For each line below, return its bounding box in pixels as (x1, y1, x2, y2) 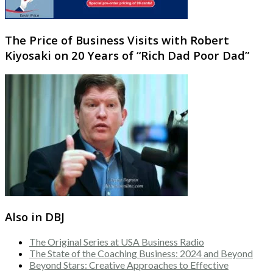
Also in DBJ (5, 209, 65, 225)
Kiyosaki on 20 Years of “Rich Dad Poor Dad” (5, 47, 249, 63)
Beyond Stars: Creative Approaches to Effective (29, 259, 229, 271)
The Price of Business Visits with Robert (5, 32, 229, 48)
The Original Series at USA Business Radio (29, 236, 204, 248)
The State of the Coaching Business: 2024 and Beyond (29, 247, 253, 260)
